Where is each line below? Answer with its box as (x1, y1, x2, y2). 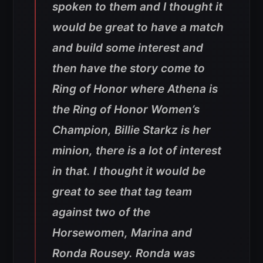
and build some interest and (52, 41, 203, 55)
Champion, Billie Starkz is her (52, 123, 211, 137)
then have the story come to (52, 61, 205, 75)
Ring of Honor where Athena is (52, 82, 218, 96)
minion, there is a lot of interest (52, 143, 221, 157)
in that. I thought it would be (52, 164, 205, 178)
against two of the (52, 205, 150, 219)
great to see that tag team (52, 184, 192, 198)
